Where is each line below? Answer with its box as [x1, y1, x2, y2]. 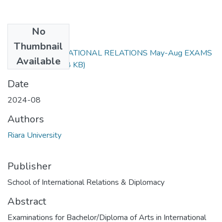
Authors [7, 112, 44, 126]
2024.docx [7, 59, 45, 70]
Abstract [7, 194, 46, 208]
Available [16, 54, 60, 68]
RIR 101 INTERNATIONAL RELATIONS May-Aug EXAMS [7, 47, 212, 58]
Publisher [7, 159, 52, 173]
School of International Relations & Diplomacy [7, 176, 165, 188]
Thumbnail [14, 39, 63, 53]
